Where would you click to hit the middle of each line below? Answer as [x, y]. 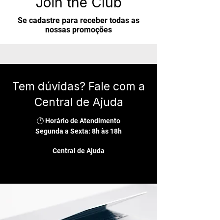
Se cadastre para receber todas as [79, 20]
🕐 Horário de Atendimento [79, 121]
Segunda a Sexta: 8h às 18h [79, 131]
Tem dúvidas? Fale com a [79, 86]
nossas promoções [79, 30]
